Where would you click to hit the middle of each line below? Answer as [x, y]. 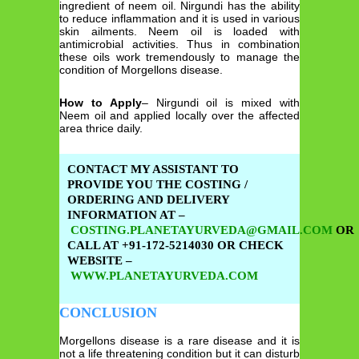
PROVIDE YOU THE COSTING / [157, 185]
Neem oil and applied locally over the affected [179, 115]
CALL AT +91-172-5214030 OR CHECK [175, 246]
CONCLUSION [108, 313]
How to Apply [101, 102]
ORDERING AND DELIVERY [148, 200]
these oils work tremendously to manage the [179, 57]
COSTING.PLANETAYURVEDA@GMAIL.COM [202, 230]
